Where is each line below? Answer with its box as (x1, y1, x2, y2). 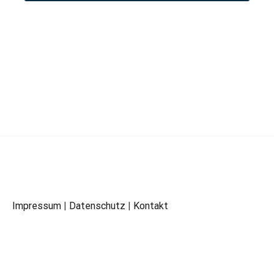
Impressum (12, 200, 61, 212)
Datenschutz (69, 200, 125, 212)
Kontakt (133, 200, 168, 212)
